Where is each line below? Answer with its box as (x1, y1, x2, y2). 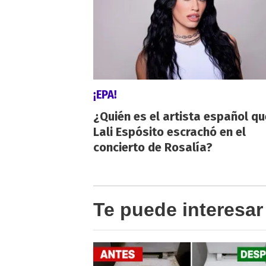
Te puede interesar (93, 198, 263, 220)
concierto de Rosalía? (93, 140, 213, 154)
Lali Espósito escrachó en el (93, 124, 246, 139)
